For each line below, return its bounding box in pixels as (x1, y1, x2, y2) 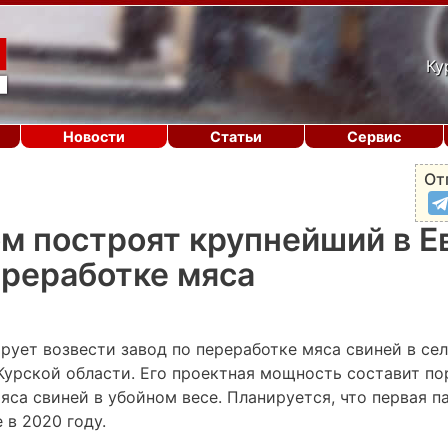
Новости (63, 128, 125, 145)
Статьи (210, 128, 262, 145)
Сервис (347, 128, 401, 145)
